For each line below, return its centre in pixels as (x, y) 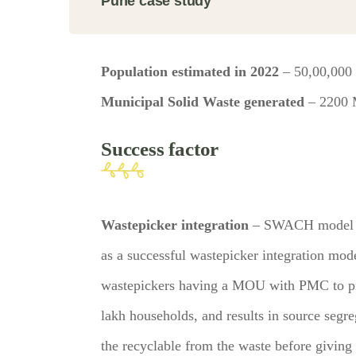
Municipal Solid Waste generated (203, 102)
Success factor (160, 149)
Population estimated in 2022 (192, 72)
